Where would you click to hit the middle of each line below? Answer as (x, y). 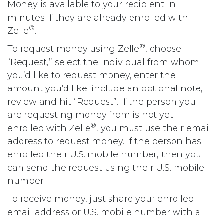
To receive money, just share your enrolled (101, 199)
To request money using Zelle (73, 49)
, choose (163, 49)
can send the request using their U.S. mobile (106, 167)
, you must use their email (154, 128)
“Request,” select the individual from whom (103, 62)
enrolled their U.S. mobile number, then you (104, 154)
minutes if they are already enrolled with (98, 17)
